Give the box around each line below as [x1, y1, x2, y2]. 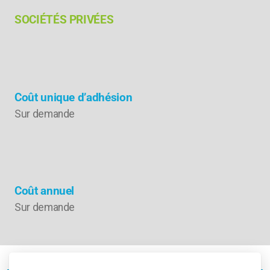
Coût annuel [14, 183, 75, 198]
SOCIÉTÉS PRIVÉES [14, 12, 114, 27]
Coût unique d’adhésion [14, 90, 133, 104]
